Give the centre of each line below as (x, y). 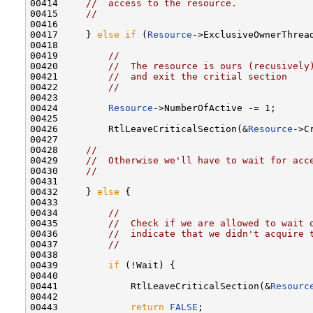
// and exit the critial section (198, 76)
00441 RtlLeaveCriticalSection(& (150, 286)
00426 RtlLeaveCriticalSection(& (139, 129)
